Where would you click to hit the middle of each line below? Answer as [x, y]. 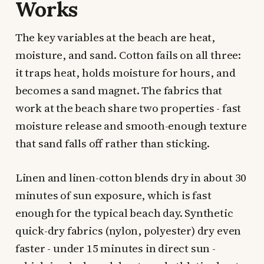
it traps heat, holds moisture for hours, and [125, 73]
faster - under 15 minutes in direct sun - [115, 248]
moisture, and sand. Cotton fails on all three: [128, 55]
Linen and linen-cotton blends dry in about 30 [131, 178]
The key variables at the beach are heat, [115, 37]
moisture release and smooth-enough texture [131, 126]
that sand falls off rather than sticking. [113, 143]
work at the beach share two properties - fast [128, 108]
